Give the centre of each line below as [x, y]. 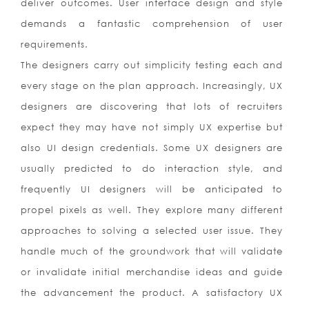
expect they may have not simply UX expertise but [152, 127]
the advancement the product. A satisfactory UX [152, 293]
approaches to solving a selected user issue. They [152, 231]
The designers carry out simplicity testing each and [152, 65]
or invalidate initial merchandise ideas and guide [152, 272]
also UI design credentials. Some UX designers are [152, 148]
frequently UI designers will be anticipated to [152, 189]
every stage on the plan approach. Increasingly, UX [152, 86]
